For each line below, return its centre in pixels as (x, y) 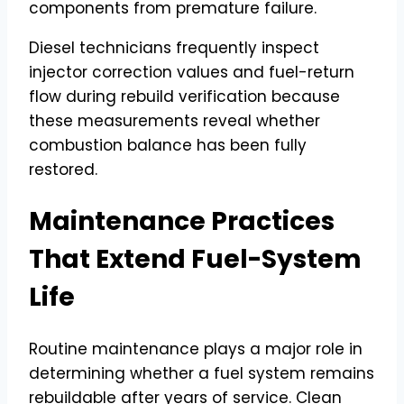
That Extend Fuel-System (195, 259)
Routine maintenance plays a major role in (196, 349)
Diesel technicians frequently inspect (174, 47)
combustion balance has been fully (168, 145)
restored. (63, 169)
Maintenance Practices (182, 221)
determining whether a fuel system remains (202, 373)
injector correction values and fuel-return (192, 72)
